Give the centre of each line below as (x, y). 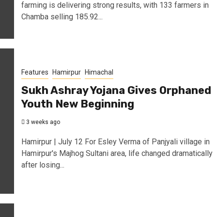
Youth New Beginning (77, 104)
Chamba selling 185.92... (62, 16)
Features (35, 72)
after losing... (43, 165)
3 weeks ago (42, 122)
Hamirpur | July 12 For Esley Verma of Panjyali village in (115, 141)
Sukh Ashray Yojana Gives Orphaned (116, 90)
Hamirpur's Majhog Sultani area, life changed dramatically (117, 153)
